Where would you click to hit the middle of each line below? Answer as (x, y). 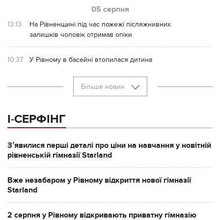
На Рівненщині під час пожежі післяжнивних (100, 24)
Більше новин (104, 86)
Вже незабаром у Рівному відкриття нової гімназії (99, 180)
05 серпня (110, 9)
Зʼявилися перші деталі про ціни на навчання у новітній (109, 145)
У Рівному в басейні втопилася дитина (91, 59)
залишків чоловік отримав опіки (81, 34)
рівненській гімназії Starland (60, 155)
